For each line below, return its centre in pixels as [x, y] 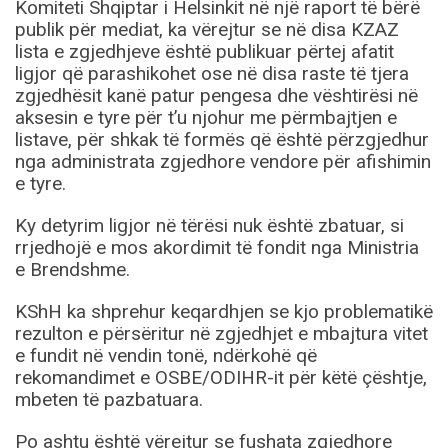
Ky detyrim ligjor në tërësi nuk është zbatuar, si [209, 226]
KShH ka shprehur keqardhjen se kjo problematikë [224, 312]
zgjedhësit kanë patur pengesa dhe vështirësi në [216, 96]
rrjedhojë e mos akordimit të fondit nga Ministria [217, 248]
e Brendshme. [72, 270]
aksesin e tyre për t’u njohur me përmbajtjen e [206, 118]
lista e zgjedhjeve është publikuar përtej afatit [204, 52]
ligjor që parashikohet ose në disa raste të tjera [212, 74]
